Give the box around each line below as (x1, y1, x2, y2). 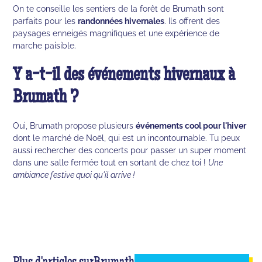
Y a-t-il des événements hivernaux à (13, 66, 236, 86)
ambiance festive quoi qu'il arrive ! (13, 169, 135, 180)
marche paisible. (13, 40, 77, 50)
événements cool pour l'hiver (136, 120, 247, 130)
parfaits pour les (13, 15, 78, 26)
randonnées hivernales (78, 15, 165, 26)
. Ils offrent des (164, 15, 220, 26)
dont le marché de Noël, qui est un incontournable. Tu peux (13, 132, 240, 143)
